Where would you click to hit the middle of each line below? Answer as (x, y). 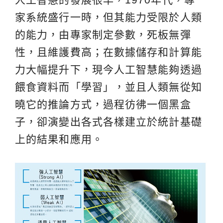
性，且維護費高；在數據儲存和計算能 (109, 52)
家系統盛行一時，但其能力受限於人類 (109, 17)
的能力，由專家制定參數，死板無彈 (103, 34)
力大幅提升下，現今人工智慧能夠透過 (109, 69)
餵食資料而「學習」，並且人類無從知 (109, 87)
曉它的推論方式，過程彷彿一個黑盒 (103, 104)
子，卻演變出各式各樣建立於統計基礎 (109, 121)
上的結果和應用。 (59, 139)
